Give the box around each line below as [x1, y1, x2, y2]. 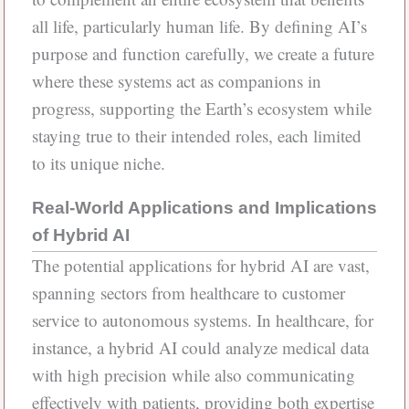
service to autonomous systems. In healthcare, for [31, 309, 373, 332]
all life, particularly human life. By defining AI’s [31, 15, 367, 38]
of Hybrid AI [31, 225, 130, 246]
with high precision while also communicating [31, 363, 355, 387]
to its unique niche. [31, 152, 165, 175]
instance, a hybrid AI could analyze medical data [31, 336, 369, 360]
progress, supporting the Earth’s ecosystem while [31, 97, 372, 121]
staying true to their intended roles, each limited [31, 124, 362, 148]
